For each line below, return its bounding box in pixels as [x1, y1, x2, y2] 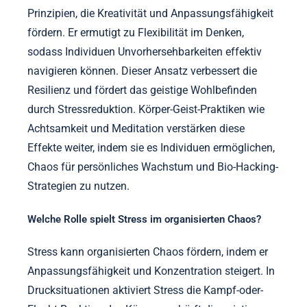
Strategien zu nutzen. [27, 179, 130, 193]
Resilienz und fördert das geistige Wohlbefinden [27, 83, 257, 97]
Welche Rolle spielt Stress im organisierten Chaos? [27, 212, 261, 225]
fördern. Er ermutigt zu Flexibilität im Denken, [27, 25, 244, 39]
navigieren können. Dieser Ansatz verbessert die [27, 64, 257, 77]
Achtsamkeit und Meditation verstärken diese [27, 121, 245, 135]
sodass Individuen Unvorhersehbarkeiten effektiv [27, 45, 262, 58]
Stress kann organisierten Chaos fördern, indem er [27, 245, 268, 258]
